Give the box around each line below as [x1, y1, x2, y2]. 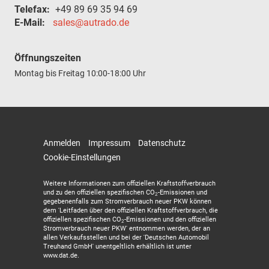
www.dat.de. [43, 252, 79, 260]
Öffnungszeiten [14, 52, 81, 64]
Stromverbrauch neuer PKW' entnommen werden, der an [43, 225, 210, 233]
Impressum [88, 138, 130, 148]
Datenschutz [138, 138, 186, 148]
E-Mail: [14, 16, 45, 28]
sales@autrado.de [53, 16, 129, 28]
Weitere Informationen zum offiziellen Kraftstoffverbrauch [43, 180, 216, 188]
